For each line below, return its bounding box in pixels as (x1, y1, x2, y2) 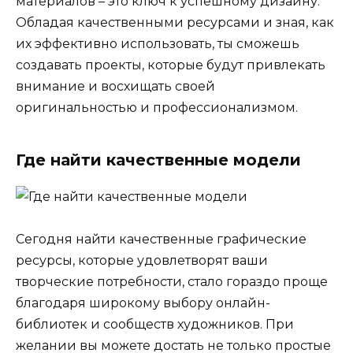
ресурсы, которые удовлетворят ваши (16, 252, 268, 268)
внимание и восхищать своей (16, 78, 215, 94)
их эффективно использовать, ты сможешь (16, 35, 299, 51)
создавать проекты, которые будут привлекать (16, 57, 325, 72)
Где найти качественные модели (16, 150, 301, 169)
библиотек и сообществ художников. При (16, 316, 294, 332)
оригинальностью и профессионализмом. (16, 99, 298, 115)
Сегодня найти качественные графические (16, 231, 307, 247)
